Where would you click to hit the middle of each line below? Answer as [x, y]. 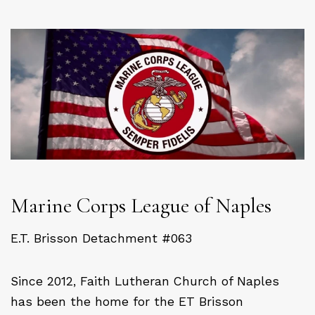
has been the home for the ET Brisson [127, 301]
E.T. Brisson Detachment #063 [101, 238]
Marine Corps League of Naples [141, 206]
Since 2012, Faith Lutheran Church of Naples [145, 281]
